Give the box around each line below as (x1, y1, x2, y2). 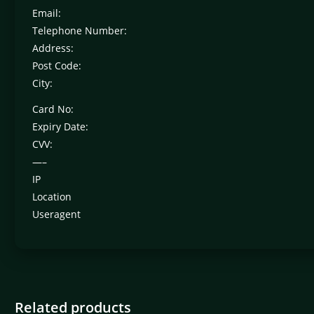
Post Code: (32, 59, 81, 73)
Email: (32, 6, 61, 20)
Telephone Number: (32, 24, 127, 38)
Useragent (32, 207, 81, 221)
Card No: (32, 102, 74, 116)
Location (32, 190, 71, 204)
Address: (32, 41, 74, 55)
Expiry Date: (32, 120, 88, 134)
